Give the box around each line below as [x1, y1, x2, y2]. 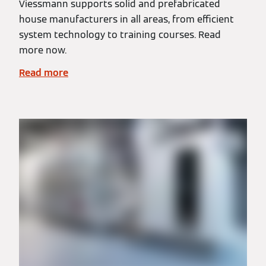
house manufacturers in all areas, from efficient [19, 13, 234, 26]
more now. [19, 44, 66, 56]
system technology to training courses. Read [19, 28, 221, 41]
